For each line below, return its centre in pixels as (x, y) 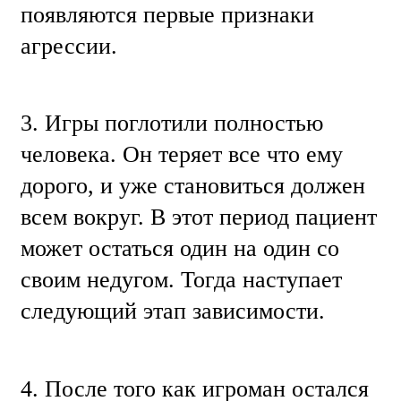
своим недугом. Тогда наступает (181, 280)
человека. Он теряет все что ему (182, 155)
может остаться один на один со (180, 249)
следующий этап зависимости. (173, 311)
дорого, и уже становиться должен (193, 186)
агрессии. (72, 47)
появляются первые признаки (167, 15)
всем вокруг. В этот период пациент (199, 218)
